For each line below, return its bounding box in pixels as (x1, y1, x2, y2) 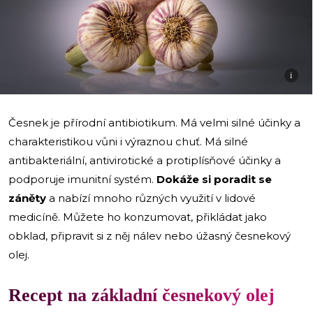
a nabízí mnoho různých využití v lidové (46, 191, 256, 205)
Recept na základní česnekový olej (8, 284, 275, 305)
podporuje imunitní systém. (8, 172, 156, 186)
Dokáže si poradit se (156, 172, 272, 186)
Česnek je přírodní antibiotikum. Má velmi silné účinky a (8, 115, 300, 129)
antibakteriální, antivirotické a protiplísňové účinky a (8, 153, 281, 167)
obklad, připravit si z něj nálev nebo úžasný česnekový (8, 228, 291, 242)
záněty (8, 191, 46, 205)
